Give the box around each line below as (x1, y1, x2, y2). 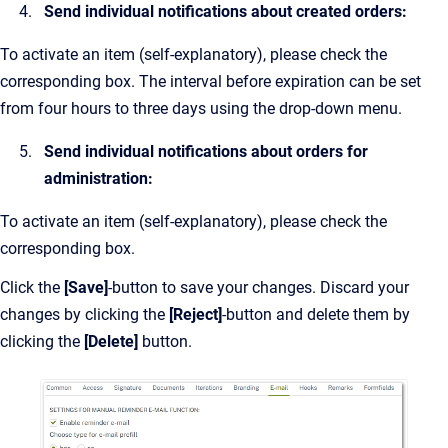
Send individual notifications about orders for (44, 142, 368, 161)
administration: (44, 169, 153, 188)
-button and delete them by (222, 305, 410, 324)
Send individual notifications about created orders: (44, 2, 407, 21)
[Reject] (169, 305, 222, 324)
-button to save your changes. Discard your (108, 278, 409, 297)
